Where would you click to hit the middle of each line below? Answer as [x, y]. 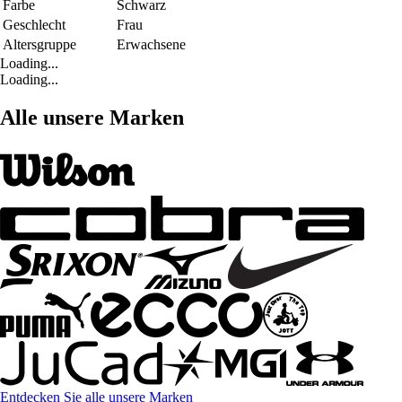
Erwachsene [151, 44]
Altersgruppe [39, 44]
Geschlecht [34, 24]
